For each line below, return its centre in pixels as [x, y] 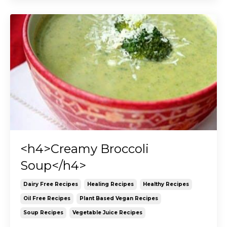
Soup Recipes [43, 213]
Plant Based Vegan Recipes [119, 199]
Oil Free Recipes [47, 199]
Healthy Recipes [166, 184]
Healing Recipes [110, 184]
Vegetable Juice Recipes [107, 213]
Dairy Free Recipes [51, 184]
